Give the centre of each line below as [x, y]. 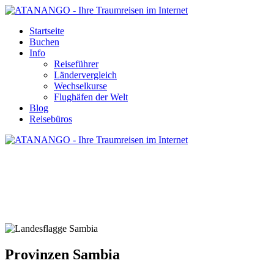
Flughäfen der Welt [91, 97]
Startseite [47, 31]
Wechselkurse [80, 86]
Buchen [44, 42]
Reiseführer [76, 64]
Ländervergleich [85, 75]
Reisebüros [51, 119]
